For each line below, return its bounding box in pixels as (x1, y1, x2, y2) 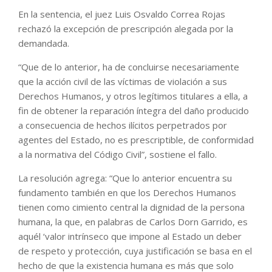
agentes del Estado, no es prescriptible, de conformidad (18, 134, 254, 146)
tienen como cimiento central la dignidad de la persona (18, 201, 245, 214)
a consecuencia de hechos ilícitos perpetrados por (18, 119, 227, 132)
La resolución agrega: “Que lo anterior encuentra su (18, 172, 232, 185)
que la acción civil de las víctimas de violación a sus (18, 75, 227, 88)
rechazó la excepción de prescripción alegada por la (18, 22, 233, 35)
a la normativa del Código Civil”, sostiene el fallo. (18, 148, 217, 161)
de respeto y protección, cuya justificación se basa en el (18, 245, 252, 257)
